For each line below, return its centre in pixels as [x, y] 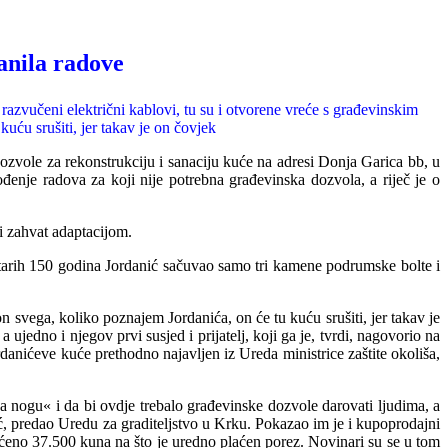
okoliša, [413, 353]
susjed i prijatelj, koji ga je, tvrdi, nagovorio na [291, 335]
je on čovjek [175, 127]
